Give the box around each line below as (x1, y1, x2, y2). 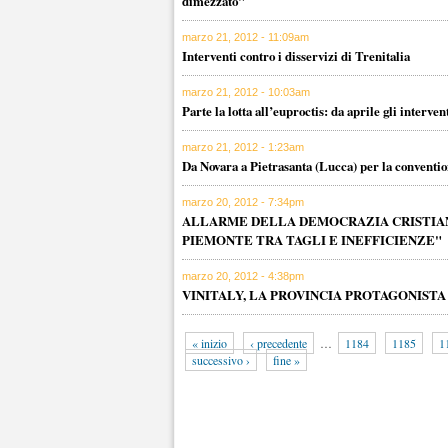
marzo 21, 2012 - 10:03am (182, 86, 310, 98)
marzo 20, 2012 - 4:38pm (182, 270, 304, 282)
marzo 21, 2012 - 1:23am (182, 141, 304, 153)
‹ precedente (250, 335, 307, 351)
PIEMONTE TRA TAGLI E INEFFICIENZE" (182, 230, 442, 249)
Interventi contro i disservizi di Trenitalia (182, 46, 410, 65)
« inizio (192, 335, 227, 351)
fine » (273, 352, 300, 368)
